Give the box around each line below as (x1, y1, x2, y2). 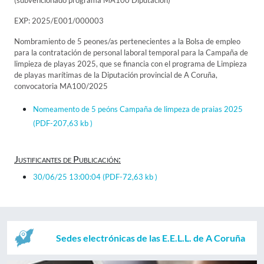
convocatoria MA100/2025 (14, 81, 108, 91)
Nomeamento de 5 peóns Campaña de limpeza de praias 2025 (33, 104, 243, 114)
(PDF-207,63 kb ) (33, 118, 93, 128)
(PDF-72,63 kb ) (103, 172, 157, 181)
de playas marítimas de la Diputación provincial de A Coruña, (14, 70, 217, 80)
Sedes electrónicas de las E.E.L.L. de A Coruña (56, 232, 246, 243)
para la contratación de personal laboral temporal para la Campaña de (14, 48, 248, 57)
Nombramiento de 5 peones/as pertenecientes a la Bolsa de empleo (14, 37, 240, 46)
